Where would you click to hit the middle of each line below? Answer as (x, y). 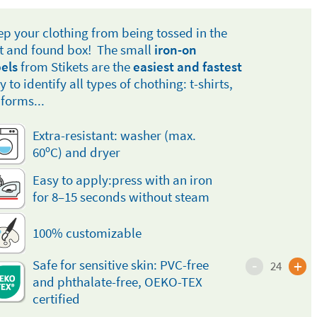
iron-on (176, 50)
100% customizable (87, 233)
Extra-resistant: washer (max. (115, 135)
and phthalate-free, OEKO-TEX (118, 282)
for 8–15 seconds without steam (121, 197)
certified (57, 299)
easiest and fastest (188, 67)
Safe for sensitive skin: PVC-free (121, 265)
